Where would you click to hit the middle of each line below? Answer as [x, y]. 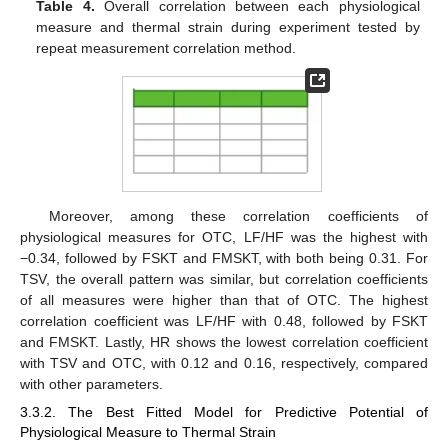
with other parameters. [91, 383]
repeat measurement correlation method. [166, 48]
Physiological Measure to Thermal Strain [148, 431]
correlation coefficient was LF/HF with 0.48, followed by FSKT [224, 320]
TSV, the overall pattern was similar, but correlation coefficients [224, 278]
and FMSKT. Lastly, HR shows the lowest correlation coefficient [224, 341]
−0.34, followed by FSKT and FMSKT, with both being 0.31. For [224, 257]
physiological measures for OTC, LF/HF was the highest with [224, 236]
